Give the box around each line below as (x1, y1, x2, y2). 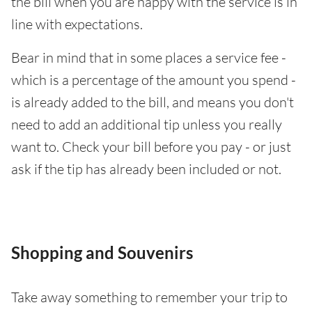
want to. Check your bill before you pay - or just (11, 138, 291, 156)
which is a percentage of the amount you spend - (11, 71, 296, 89)
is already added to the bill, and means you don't (11, 93, 294, 111)
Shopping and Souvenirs (11, 242, 193, 263)
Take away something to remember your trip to (11, 288, 288, 306)
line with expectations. (11, 15, 143, 33)
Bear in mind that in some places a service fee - (11, 49, 286, 67)
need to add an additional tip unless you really (11, 116, 282, 134)
